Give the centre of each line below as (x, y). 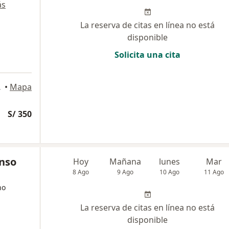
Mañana (125, 162)
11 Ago (214, 172)
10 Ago (170, 172)
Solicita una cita (147, 55)
